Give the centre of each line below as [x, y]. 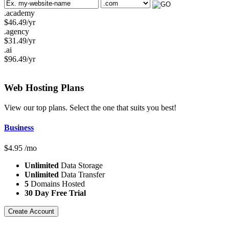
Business [19, 128]
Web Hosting [32, 88]
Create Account [31, 211]
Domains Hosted [57, 184]
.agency [17, 31]
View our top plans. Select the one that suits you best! [90, 108]
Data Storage [81, 165]
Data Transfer [82, 174]
